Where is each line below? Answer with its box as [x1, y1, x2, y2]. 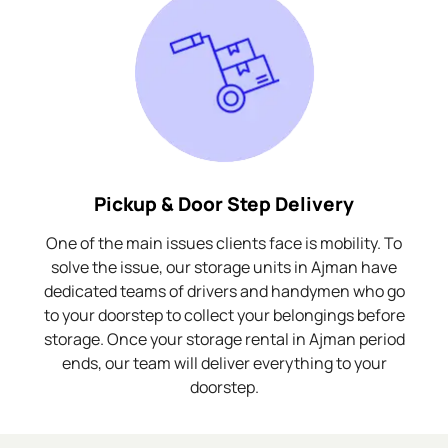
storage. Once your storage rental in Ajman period [43, 327, 405, 350]
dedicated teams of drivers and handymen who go [43, 279, 405, 302]
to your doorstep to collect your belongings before [43, 303, 405, 326]
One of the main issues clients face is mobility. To [46, 231, 402, 254]
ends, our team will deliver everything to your [61, 351, 387, 374]
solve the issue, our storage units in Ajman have [51, 255, 397, 278]
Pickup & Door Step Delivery [94, 190, 354, 217]
